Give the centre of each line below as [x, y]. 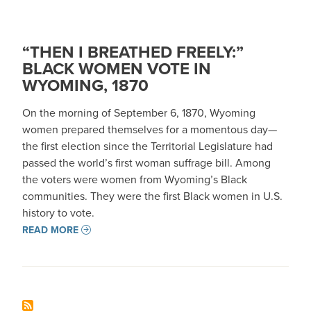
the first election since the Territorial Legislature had [148, 146]
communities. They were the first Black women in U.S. [152, 196]
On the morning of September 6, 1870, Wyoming [139, 113]
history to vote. [58, 213]
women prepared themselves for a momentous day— [150, 129]
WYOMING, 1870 [85, 85]
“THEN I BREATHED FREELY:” [133, 52]
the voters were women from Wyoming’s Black [135, 179]
